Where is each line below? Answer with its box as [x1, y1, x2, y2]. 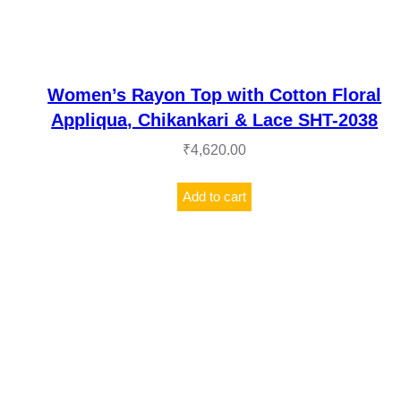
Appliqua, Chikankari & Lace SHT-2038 [51, 110, 379, 131]
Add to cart [183, 188, 247, 204]
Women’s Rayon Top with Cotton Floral [47, 85, 382, 106]
